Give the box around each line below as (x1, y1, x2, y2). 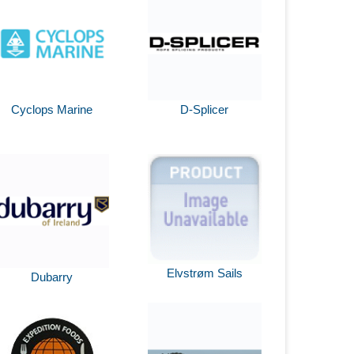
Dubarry (31, 269, 73, 284)
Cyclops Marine (11, 102, 93, 116)
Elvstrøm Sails (166, 266, 243, 281)
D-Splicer (180, 102, 229, 116)
